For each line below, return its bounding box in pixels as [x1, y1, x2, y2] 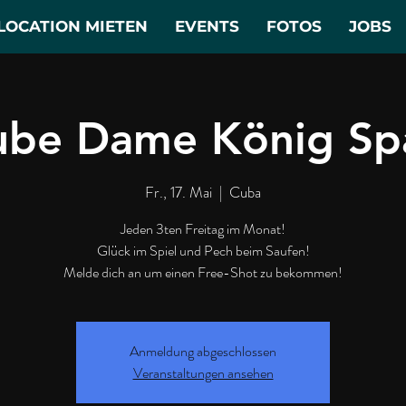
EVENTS [175, 17, 239, 35]
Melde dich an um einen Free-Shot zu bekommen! [63, 261, 343, 283]
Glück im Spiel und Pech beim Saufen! [96, 239, 310, 261]
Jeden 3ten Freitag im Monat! [121, 217, 285, 239]
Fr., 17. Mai [145, 180, 212, 203]
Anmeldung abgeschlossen [130, 340, 276, 362]
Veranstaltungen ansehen [132, 362, 274, 383]
